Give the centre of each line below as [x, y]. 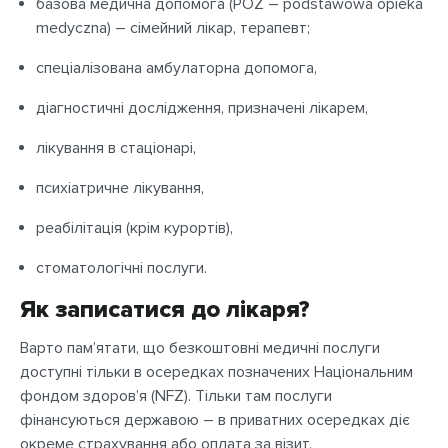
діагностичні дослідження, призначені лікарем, [202, 108]
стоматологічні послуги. [121, 268]
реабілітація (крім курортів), [134, 228]
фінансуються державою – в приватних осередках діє [215, 420]
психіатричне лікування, [120, 188]
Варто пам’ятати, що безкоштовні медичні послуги [200, 348]
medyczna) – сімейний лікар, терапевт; [173, 28]
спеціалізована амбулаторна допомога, [176, 68]
